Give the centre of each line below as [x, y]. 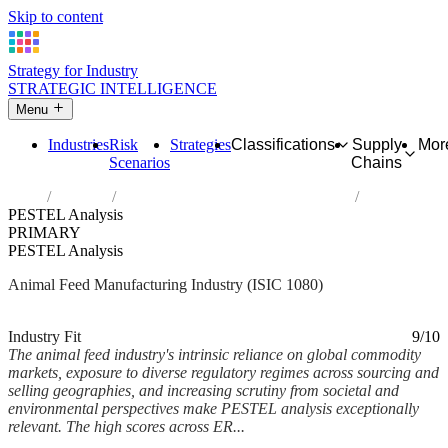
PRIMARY [44, 233]
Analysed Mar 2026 [71, 319]
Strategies [200, 145]
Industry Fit [44, 337]
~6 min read [177, 319]
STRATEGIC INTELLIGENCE [112, 88]
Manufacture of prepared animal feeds [235, 197]
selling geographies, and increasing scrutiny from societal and [203, 391]
